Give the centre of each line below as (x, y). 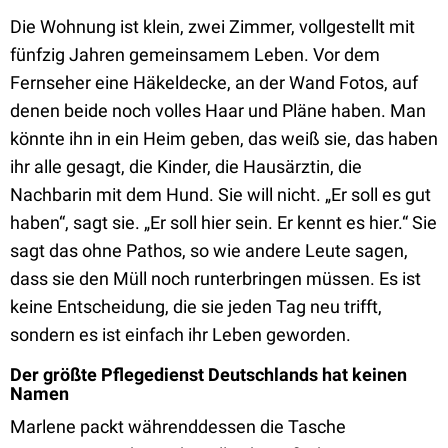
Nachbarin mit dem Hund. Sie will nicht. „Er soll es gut (220, 194)
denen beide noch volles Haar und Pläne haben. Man (218, 110)
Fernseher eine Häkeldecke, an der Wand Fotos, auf (214, 82)
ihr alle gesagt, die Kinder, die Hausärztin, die (186, 166)
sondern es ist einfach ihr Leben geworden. (180, 334)
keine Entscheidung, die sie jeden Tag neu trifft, (196, 306)
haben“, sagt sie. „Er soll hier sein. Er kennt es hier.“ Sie (223, 222)
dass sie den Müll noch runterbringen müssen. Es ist (215, 278)
